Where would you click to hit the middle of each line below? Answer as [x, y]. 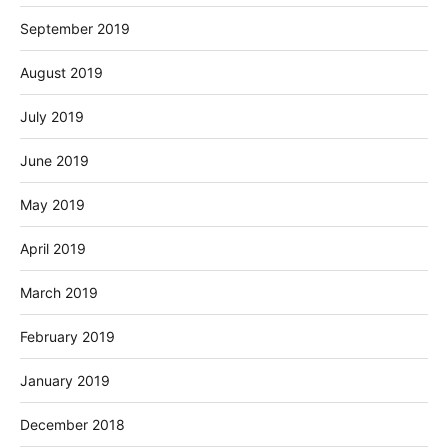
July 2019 [52, 116]
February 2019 [67, 336]
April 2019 [53, 248]
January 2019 [65, 380]
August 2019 [61, 72]
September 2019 [75, 28]
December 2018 [72, 424]
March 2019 [59, 292]
